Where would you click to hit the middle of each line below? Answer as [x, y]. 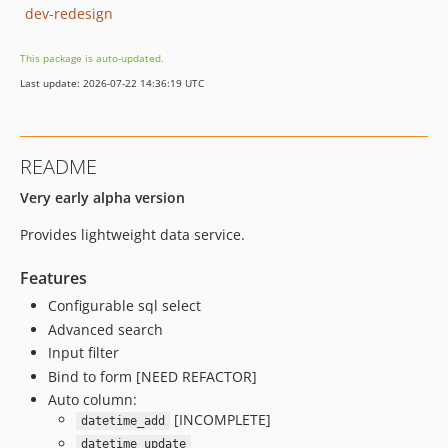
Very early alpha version [102, 197]
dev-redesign [69, 13]
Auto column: [92, 399]
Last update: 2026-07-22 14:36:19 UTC [112, 83]
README [58, 166]
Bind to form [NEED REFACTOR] [152, 376]
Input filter [83, 352]
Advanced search [105, 329]
